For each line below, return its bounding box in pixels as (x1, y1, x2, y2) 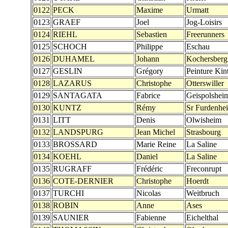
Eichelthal (186, 213, 218, 222)
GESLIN (53, 67, 82, 75)
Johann (136, 54, 159, 63)
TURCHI (53, 189, 84, 197)
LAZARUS (53, 79, 92, 88)
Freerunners (186, 30, 224, 39)
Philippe (136, 42, 163, 51)
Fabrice (136, 91, 160, 100)
